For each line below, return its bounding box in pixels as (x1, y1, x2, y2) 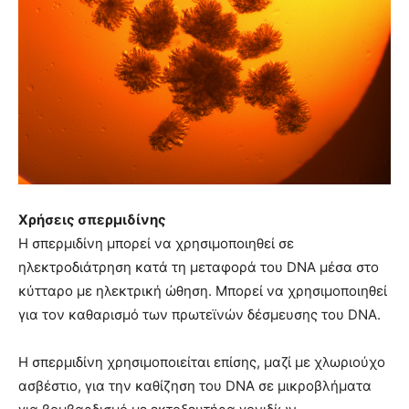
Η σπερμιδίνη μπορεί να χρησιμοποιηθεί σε (18, 235, 294, 253)
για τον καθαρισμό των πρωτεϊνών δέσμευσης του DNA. (18, 306, 381, 324)
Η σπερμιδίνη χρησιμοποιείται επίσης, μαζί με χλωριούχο (18, 353, 385, 372)
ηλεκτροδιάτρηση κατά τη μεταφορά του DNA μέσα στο (18, 258, 379, 277)
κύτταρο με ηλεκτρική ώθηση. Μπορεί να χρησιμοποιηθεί (18, 282, 387, 300)
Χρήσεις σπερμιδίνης (18, 211, 166, 229)
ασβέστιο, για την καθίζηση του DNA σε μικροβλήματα (18, 377, 372, 395)
